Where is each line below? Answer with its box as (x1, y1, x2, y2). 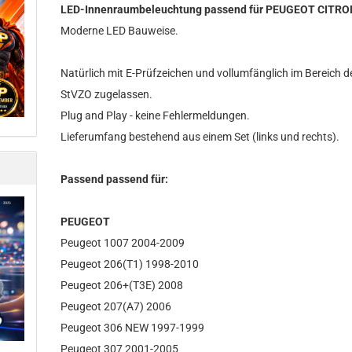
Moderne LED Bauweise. (60, 24, 179, 37)
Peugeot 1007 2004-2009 (60, 236, 185, 249)
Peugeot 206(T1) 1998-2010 (60, 258, 200, 270)
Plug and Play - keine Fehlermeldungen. (60, 109, 251, 122)
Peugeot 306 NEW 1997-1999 (60, 321, 205, 334)
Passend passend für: (60, 173, 169, 185)
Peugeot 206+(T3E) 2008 (60, 279, 184, 291)
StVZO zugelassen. (60, 88, 153, 101)
